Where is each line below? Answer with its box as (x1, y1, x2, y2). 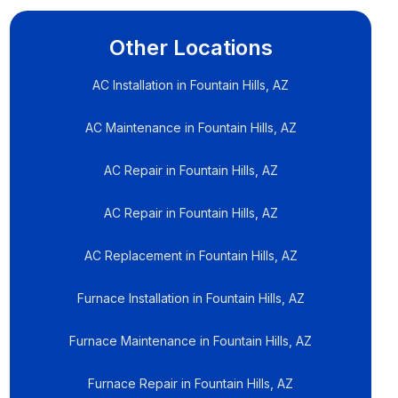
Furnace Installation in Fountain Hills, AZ (76, 291, 305, 306)
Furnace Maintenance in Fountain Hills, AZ (69, 333, 313, 348)
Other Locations (108, 35, 273, 60)
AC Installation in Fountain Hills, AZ (92, 77, 290, 92)
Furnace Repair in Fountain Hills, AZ (88, 376, 294, 391)
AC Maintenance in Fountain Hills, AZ (84, 120, 297, 135)
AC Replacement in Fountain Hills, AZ (84, 248, 298, 263)
